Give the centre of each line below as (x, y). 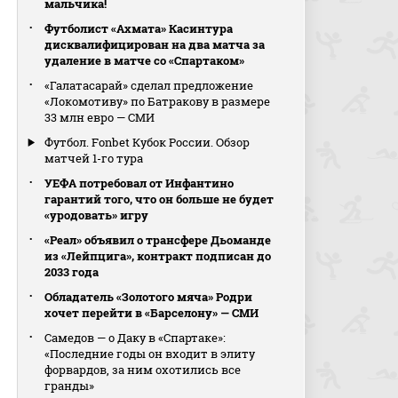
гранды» (70, 386)
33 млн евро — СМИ (100, 117)
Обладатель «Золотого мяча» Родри (149, 297)
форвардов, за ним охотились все (143, 370)
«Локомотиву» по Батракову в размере (158, 101)
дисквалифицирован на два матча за (155, 44)
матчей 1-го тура (94, 158)
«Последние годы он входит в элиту (150, 354)
